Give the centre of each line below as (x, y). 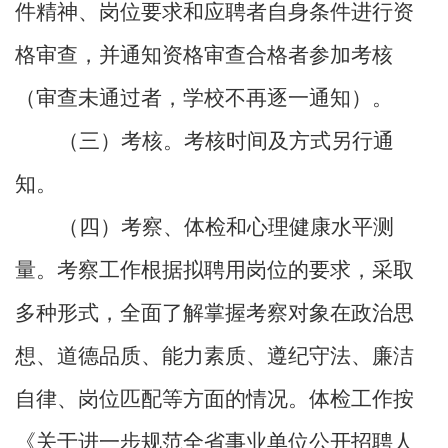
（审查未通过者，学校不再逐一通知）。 (204, 98)
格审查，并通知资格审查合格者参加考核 (204, 55)
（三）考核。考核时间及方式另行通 (226, 141)
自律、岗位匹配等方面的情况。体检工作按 (214, 399)
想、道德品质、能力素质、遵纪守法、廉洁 (214, 356)
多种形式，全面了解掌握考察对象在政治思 (214, 313)
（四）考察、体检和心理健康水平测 (226, 227)
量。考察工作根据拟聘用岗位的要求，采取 (214, 270)
